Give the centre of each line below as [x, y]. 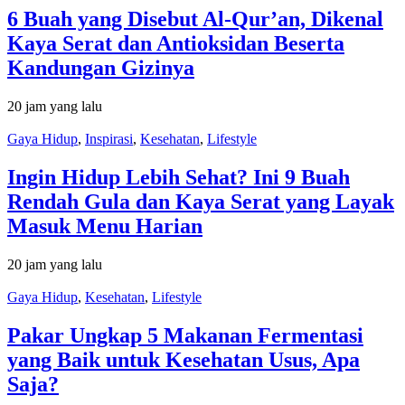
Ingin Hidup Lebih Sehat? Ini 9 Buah [179, 178]
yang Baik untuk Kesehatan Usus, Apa [184, 360]
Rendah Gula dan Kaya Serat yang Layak [201, 202]
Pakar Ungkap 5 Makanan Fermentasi [185, 336]
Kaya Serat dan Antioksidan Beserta [176, 44]
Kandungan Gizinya [101, 68]
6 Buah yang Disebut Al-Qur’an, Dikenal [195, 19]
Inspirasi [109, 139]
